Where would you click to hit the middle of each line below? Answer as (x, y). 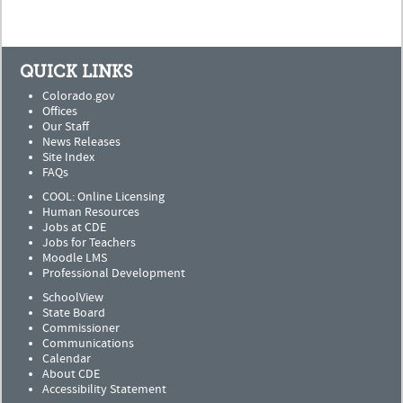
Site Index (68, 157)
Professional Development (114, 273)
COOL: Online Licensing (103, 197)
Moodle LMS (75, 258)
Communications (88, 343)
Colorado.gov (79, 96)
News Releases (81, 142)
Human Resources (91, 212)
